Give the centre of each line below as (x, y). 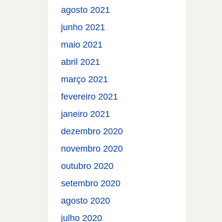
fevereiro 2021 (90, 97)
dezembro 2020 (92, 132)
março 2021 (85, 80)
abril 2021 (81, 62)
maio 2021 (82, 45)
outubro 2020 (87, 166)
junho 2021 (83, 28)
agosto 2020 (86, 201)
